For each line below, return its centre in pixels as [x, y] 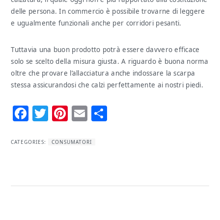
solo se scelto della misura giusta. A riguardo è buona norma [110, 61]
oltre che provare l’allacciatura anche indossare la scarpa [103, 73]
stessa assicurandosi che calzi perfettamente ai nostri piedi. [107, 85]
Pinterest [97, 113]
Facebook [60, 113]
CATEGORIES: [30, 142]
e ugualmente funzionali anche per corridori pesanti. [96, 23]
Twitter [71, 113]
